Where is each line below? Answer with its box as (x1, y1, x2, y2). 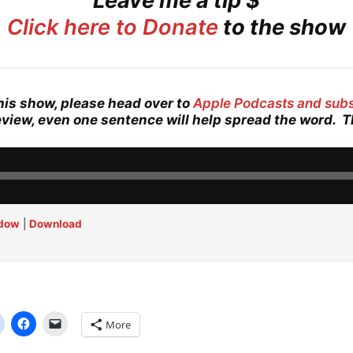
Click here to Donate (7, 14, 218, 41)
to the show (218, 14, 346, 41)
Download (29, 217, 82, 231)
